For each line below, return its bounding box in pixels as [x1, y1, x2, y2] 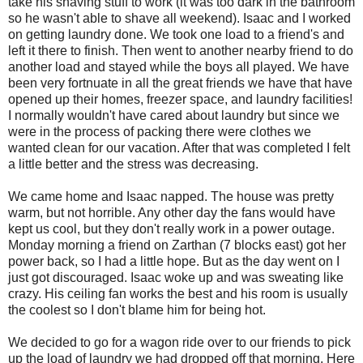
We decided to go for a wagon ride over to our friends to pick [8, 335, 351, 349]
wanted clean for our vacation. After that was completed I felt [8, 140, 350, 155]
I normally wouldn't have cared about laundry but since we [8, 108, 340, 122]
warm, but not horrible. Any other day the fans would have [8, 205, 335, 220]
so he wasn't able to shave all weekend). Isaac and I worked [8, 11, 351, 25]
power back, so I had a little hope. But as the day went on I [8, 254, 340, 268]
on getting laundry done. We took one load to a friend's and [8, 27, 344, 41]
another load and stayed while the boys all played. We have [8, 59, 349, 74]
